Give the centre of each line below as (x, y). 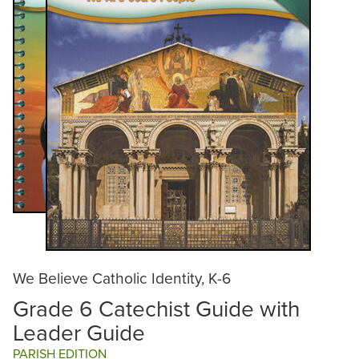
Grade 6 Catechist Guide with (156, 308)
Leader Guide (79, 332)
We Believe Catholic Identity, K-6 (122, 277)
